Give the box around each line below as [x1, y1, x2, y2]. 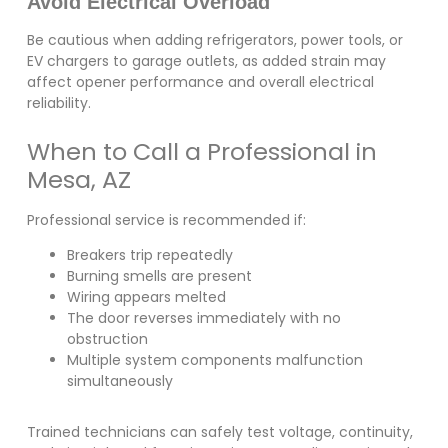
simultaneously [66, 371, 173, 392]
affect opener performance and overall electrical [26, 71, 374, 92]
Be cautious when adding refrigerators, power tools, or [26, 29, 403, 50]
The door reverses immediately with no [66, 308, 341, 329]
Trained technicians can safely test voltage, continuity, [26, 422, 413, 443]
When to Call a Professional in [26, 134, 377, 168]
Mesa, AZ [26, 162, 131, 196]
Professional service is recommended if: [26, 209, 306, 230]
